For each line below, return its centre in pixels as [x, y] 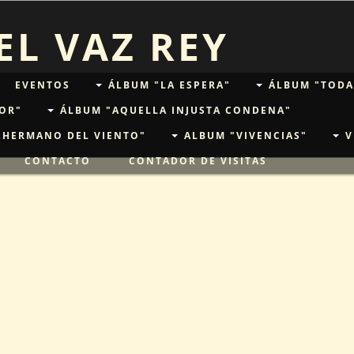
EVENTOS [42, 85]
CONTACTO [57, 161]
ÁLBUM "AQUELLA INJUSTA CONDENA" [175, 110]
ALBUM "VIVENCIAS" [245, 136]
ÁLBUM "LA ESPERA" [169, 85]
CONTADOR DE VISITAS [198, 161]
